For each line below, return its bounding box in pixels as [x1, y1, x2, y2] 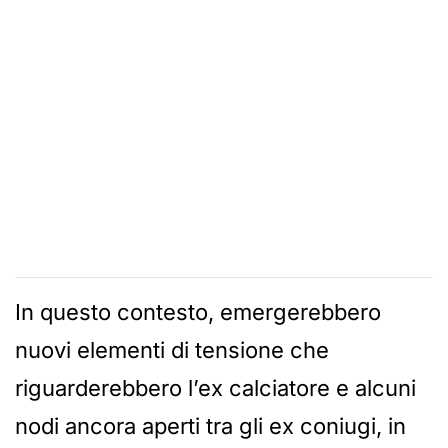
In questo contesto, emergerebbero [15, 298, 381, 325]
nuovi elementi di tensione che [15, 336, 329, 363]
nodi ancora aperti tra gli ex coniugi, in [15, 412, 406, 439]
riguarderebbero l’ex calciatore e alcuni [15, 374, 416, 401]
